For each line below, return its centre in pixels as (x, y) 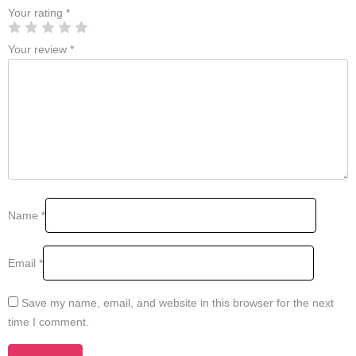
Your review (39, 49)
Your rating (37, 13)
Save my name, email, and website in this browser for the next (178, 303)
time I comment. (48, 322)
